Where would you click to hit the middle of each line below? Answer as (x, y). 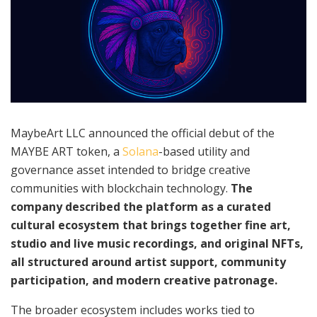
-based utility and (204, 151)
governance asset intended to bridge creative (131, 169)
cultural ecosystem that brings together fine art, (151, 225)
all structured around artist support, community (148, 261)
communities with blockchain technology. (119, 188)
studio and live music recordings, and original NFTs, (157, 243)
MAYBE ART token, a (67, 151)
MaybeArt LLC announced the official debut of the (143, 133)
